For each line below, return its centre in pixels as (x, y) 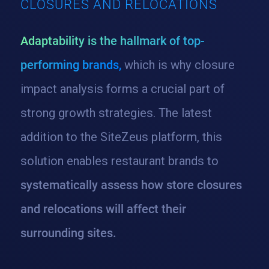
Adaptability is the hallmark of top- (112, 41)
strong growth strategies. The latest (116, 113)
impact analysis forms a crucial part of (122, 89)
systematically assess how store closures (131, 185)
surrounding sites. (68, 233)
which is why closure (178, 65)
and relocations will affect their (103, 209)
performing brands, (71, 65)
